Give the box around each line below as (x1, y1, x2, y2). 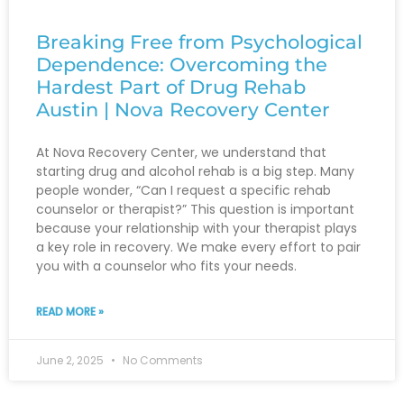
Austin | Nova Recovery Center (36, 98, 330, 122)
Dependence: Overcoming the (36, 53, 327, 77)
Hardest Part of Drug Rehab (36, 76, 306, 99)
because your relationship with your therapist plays (36, 219, 357, 238)
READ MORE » (36, 304, 104, 320)
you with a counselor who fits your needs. (36, 257, 297, 276)
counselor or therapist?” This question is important (36, 200, 354, 219)
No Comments (120, 353, 203, 369)
